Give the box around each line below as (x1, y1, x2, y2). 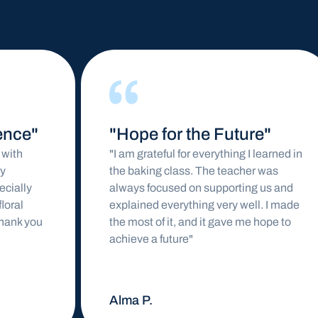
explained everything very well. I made (63, 199, 254, 211)
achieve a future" (63, 233, 148, 245)
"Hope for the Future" (63, 125, 226, 143)
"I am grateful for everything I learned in (63, 148, 257, 160)
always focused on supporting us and (63, 182, 248, 194)
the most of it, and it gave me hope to (63, 216, 246, 228)
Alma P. (63, 293, 107, 307)
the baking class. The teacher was (63, 165, 233, 177)
